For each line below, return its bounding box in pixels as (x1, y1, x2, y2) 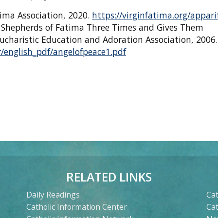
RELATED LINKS (66, 169, 152, 185)
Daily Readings (26, 189, 80, 200)
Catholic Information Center (26, 201, 127, 213)
